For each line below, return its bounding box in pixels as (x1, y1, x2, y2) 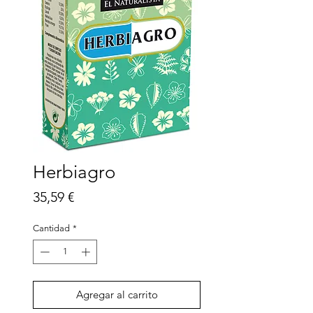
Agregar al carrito (75, 288, 158, 302)
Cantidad (33, 222, 70, 233)
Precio (73, 187, 112, 205)
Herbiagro (33, 161, 115, 183)
